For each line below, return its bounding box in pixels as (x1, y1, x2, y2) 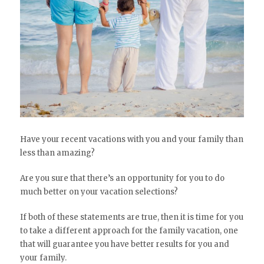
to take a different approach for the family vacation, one (19, 226, 238, 236)
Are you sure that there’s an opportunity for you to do (19, 173, 225, 184)
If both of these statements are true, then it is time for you (19, 212, 243, 223)
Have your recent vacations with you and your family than (19, 134, 243, 145)
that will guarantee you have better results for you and (19, 239, 229, 250)
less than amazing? (19, 148, 95, 159)
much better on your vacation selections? (19, 187, 178, 197)
